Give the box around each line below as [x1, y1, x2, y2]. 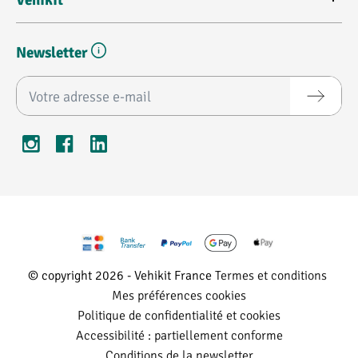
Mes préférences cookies [112, 285, 246, 303]
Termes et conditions [215, 265, 327, 283]
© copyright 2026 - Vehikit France [28, 265, 212, 283]
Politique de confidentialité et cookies [78, 305, 280, 323]
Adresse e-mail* [16, 77, 103, 94]
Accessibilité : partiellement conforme [75, 325, 283, 343]
